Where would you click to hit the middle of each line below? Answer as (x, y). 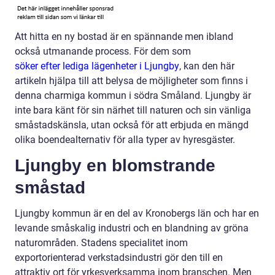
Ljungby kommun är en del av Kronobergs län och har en (137, 214)
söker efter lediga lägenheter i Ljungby (97, 66)
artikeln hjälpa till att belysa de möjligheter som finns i (131, 81)
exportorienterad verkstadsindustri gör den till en (119, 258)
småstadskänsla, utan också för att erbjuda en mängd (132, 125)
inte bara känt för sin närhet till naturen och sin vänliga (133, 110)
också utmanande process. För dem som (103, 52)
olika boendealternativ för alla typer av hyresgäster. (125, 140)
